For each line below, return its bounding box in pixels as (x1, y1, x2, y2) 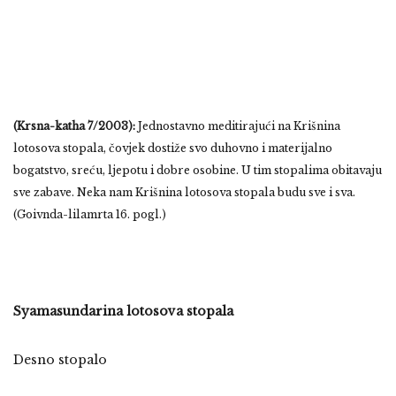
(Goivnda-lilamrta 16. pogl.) (13, 207, 166, 221)
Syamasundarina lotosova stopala (13, 302, 233, 319)
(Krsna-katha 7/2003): (13, 118, 135, 133)
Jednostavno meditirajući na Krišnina (138, 118, 340, 133)
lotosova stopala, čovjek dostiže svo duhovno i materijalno (13, 141, 332, 155)
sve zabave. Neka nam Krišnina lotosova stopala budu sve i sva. (13, 185, 355, 199)
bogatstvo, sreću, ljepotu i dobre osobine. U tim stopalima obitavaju (13, 163, 382, 177)
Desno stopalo (13, 351, 107, 368)
